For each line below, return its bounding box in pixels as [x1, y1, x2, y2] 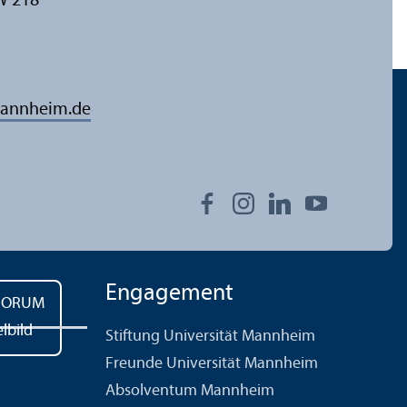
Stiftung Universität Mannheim [105, 327, 315, 345]
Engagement [105, 281, 233, 306]
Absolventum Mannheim [105, 382, 274, 400]
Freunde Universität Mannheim [105, 354, 318, 372]
